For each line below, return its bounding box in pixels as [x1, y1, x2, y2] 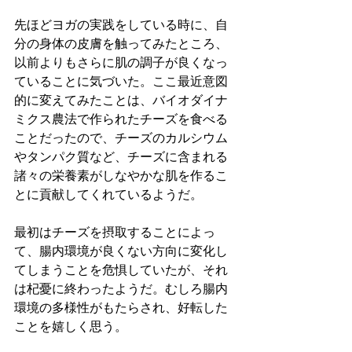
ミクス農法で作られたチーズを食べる [14, 112, 228, 126]
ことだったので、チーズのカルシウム [14, 131, 228, 145]
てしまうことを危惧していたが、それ [14, 263, 228, 277]
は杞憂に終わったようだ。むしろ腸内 [14, 282, 228, 296]
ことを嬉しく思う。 [14, 320, 127, 334]
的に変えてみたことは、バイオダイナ [14, 93, 228, 108]
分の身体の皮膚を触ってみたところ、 [14, 37, 228, 51]
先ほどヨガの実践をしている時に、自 [14, 18, 228, 32]
